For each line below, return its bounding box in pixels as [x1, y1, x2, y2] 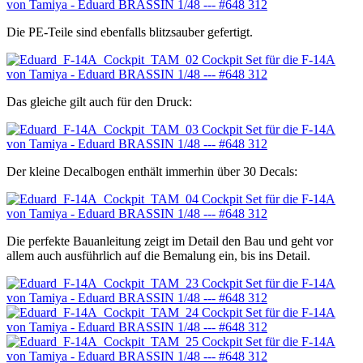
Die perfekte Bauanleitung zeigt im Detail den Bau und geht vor [6, 234, 333, 249]
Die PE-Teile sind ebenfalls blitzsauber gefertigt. [6, 25, 253, 40]
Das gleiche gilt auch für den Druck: [6, 95, 192, 109]
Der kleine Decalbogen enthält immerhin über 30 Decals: [6, 164, 297, 179]
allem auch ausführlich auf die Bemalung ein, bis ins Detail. [6, 249, 310, 263]
